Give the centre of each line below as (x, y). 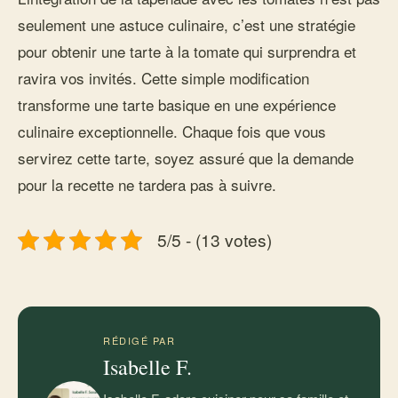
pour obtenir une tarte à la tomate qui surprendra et (187, 51)
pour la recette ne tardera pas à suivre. (147, 184)
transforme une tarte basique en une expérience (177, 104)
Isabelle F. (147, 367)
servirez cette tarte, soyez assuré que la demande (186, 158)
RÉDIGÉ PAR (139, 340)
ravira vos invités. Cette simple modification (163, 78)
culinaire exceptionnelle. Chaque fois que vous (172, 131)
